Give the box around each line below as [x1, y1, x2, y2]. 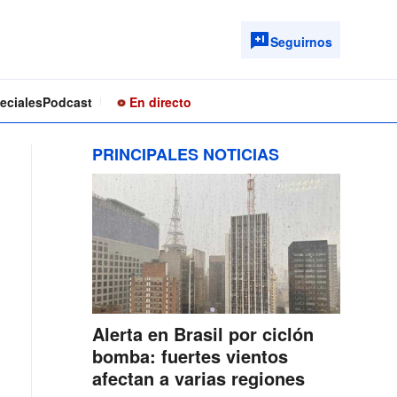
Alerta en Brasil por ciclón [92, 321, 314, 346]
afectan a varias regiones [92, 365, 305, 391]
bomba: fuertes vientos [92, 343, 288, 369]
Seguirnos [270, 32, 332, 51]
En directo [125, 93, 191, 111]
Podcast [42, 93, 92, 111]
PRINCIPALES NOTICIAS [92, 143, 279, 166]
